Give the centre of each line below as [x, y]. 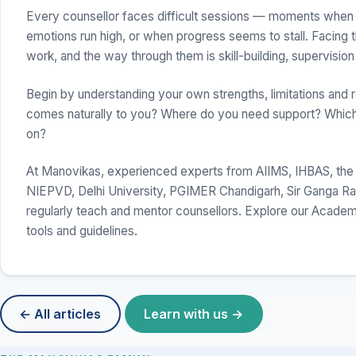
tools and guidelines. [82, 230]
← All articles [60, 314]
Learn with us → [194, 314]
